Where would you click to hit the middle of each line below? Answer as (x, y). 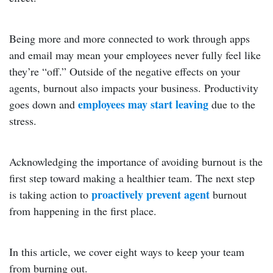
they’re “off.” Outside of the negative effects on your (125, 71)
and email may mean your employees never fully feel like (135, 55)
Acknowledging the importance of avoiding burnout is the (136, 161)
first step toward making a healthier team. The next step (132, 178)
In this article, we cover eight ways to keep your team (127, 252)
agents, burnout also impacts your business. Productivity (134, 88)
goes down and (44, 104)
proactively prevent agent (151, 194)
